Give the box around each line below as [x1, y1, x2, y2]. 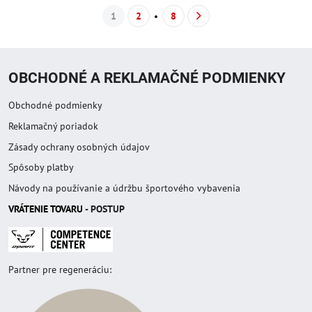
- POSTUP [83, 202, 125, 215]
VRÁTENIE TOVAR [8, 202, 77, 215]
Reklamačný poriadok [8, 119, 98, 132]
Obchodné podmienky [8, 99, 102, 111]
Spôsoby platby [8, 161, 74, 174]
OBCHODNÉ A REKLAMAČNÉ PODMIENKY [8, 70, 286, 86]
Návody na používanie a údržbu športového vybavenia [8, 182, 240, 194]
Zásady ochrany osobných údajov [8, 140, 150, 153]
